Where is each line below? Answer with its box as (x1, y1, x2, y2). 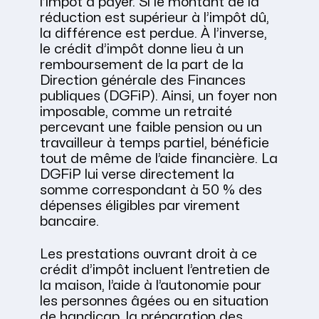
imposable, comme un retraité (40, 105, 232, 119)
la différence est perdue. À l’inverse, (40, 27, 267, 41)
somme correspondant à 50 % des (40, 184, 262, 197)
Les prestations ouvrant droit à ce (40, 248, 257, 261)
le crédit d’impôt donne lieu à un (40, 43, 244, 56)
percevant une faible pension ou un (40, 121, 262, 135)
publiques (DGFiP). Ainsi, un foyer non (40, 90, 277, 103)
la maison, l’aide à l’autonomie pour (40, 279, 261, 293)
